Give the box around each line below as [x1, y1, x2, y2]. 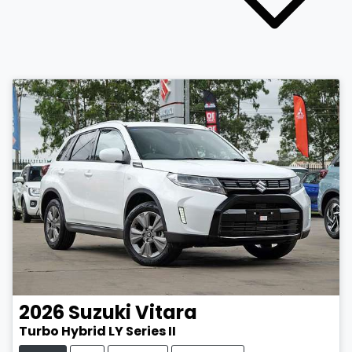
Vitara [135, 299, 197, 325]
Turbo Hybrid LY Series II [19, 321, 176, 340]
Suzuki [68, 299, 131, 325]
